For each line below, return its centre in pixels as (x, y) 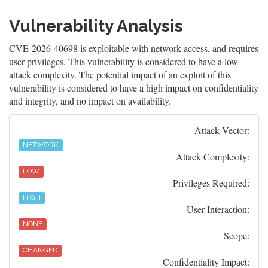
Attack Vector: (222, 130)
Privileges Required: (211, 183)
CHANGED (40, 250)
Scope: (237, 235)
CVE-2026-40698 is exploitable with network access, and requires (134, 48)
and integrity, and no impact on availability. (90, 101)
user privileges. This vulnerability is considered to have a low (124, 61)
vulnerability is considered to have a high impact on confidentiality (134, 88)
